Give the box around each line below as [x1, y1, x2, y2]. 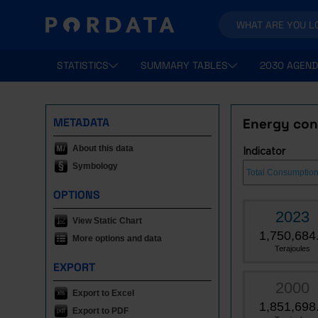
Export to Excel [72, 288, 134, 298]
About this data [72, 143, 133, 153]
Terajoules [275, 244, 310, 253]
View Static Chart [72, 216, 142, 226]
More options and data [72, 234, 162, 243]
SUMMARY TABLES [141, 59, 228, 72]
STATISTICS [57, 59, 109, 72]
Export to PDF [72, 306, 128, 316]
